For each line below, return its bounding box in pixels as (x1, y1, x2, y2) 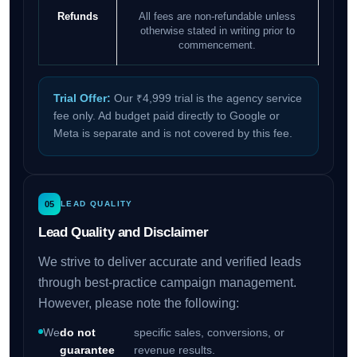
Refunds (57, 11, 98, 23)
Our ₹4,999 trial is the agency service (110, 92, 302, 105)
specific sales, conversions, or (133, 326, 284, 339)
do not (59, 326, 96, 339)
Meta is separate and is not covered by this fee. (53, 127, 292, 140)
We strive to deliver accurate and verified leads (37, 255, 301, 269)
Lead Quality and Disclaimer (37, 225, 209, 241)
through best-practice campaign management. (37, 276, 296, 290)
